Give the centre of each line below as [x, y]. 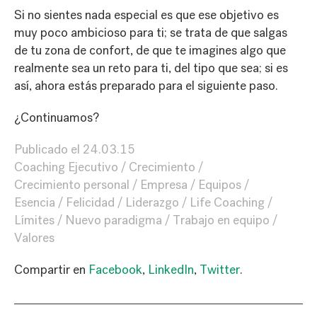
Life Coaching [227, 202]
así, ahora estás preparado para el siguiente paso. [146, 86]
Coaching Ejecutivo [66, 167]
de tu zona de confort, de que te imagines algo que [150, 50]
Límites [34, 220]
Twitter [220, 270]
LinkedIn [171, 270]
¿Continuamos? [57, 117]
